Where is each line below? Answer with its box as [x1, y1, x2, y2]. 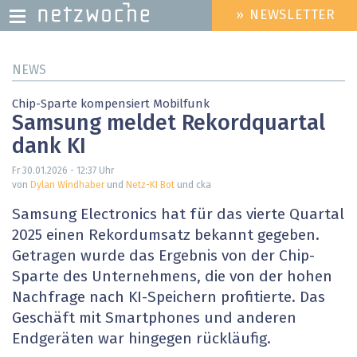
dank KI [12, 136, 86, 159]
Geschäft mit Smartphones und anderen [12, 311, 296, 327]
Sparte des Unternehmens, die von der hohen [12, 269, 332, 285]
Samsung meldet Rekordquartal [12, 113, 325, 135]
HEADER [198, 15, 246, 29]
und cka [175, 181, 211, 191]
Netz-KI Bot [126, 181, 175, 191]
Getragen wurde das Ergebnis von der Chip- [12, 249, 315, 265]
